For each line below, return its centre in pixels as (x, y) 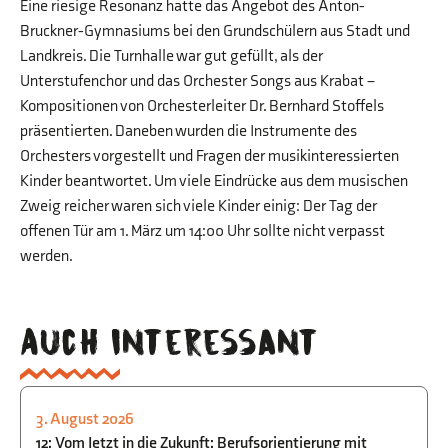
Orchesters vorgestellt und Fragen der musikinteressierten (209, 156)
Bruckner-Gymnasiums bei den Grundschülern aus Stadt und (215, 31)
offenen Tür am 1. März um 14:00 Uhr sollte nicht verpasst (202, 231)
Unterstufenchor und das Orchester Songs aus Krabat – (197, 81)
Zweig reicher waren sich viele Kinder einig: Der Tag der (198, 206)
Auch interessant (169, 341)
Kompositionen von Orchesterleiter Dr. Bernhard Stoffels (202, 106)
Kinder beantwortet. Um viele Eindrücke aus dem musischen (214, 181)
